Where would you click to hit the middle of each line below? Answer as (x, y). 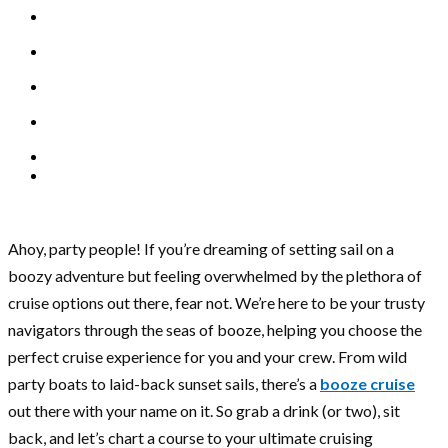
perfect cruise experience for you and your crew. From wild (207, 357)
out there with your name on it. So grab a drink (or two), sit (204, 411)
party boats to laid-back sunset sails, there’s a (164, 384)
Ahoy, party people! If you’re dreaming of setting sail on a (201, 249)
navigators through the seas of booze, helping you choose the (215, 330)
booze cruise (367, 384)
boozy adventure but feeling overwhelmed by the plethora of (215, 276)
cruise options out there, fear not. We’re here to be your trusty (216, 303)
